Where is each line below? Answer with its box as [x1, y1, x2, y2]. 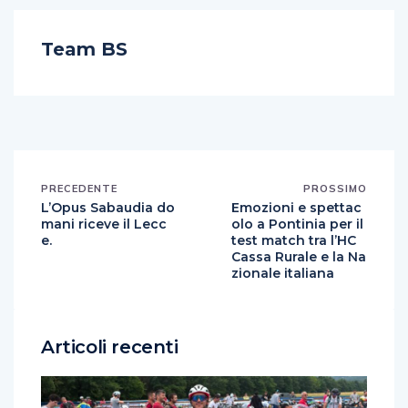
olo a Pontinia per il [231, 216, 363, 232]
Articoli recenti [41, 336, 178, 358]
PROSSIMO [303, 182, 367, 195]
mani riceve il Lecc [41, 216, 167, 232]
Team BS [41, 38, 127, 60]
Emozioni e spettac [231, 199, 362, 216]
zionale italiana [231, 265, 334, 281]
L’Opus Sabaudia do [41, 199, 175, 216]
